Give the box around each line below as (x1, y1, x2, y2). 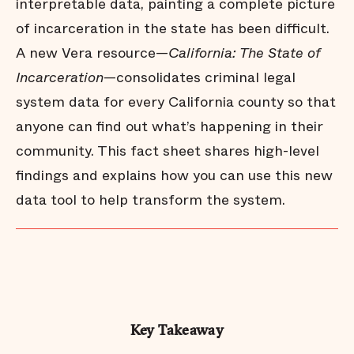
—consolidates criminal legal (104, 67, 296, 88)
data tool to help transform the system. (16, 190, 285, 210)
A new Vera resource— (16, 43, 168, 63)
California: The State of (168, 43, 320, 63)
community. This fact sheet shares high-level (16, 141, 319, 161)
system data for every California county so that (16, 92, 336, 112)
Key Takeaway (130, 324, 224, 339)
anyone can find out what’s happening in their (16, 116, 323, 137)
